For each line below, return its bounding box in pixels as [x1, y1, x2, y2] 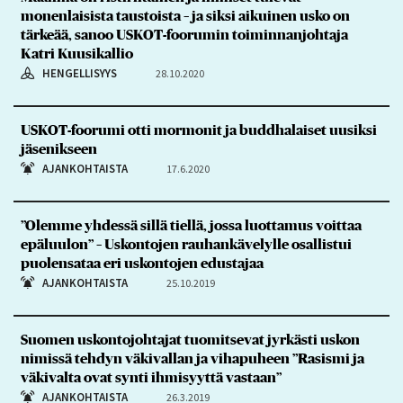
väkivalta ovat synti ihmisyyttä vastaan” [20, 371, 282, 386]
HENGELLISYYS [41, 66, 117, 82]
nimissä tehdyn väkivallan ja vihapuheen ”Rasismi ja [20, 352, 364, 367]
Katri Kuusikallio [20, 47, 133, 62]
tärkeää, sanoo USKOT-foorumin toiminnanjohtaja [20, 28, 348, 43]
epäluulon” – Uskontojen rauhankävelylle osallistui [20, 237, 352, 253]
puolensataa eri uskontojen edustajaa [20, 256, 264, 272]
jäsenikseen [20, 142, 97, 157]
